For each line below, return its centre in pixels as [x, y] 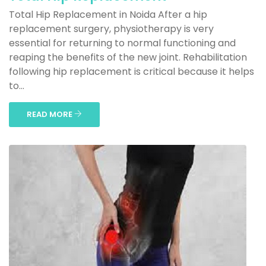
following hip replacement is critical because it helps [132, 72]
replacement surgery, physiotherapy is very [111, 29]
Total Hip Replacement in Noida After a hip [108, 15]
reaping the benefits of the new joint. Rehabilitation [128, 57]
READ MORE [50, 114]
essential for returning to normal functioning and [122, 43]
